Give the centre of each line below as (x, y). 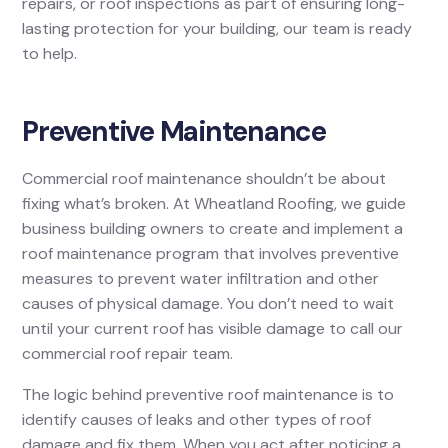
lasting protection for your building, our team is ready (217, 29)
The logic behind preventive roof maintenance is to (208, 395)
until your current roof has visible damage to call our (213, 329)
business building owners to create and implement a (213, 229)
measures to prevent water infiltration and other (201, 279)
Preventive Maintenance (174, 132)
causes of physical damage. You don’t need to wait (208, 304)
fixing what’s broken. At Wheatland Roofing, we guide (214, 204)
